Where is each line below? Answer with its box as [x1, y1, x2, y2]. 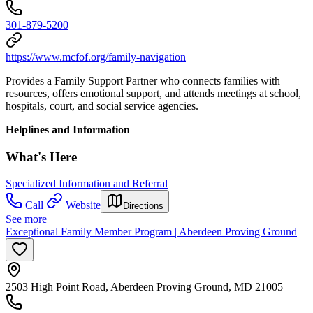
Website [66, 199, 101, 212]
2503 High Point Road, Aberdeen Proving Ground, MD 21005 [6, 281, 283, 293]
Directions [123, 201, 163, 212]
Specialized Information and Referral [6, 177, 168, 190]
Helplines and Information [6, 124, 130, 136]
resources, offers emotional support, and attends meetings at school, [6, 87, 301, 100]
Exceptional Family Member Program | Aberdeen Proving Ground [6, 226, 297, 238]
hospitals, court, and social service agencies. [6, 100, 198, 112]
